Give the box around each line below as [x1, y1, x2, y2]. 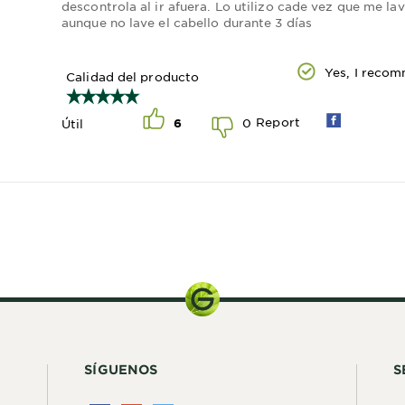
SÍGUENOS [84, 362, 158, 377]
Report [256, 114, 300, 129]
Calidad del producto [66, 69, 200, 84]
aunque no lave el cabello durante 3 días [61, 14, 313, 30]
